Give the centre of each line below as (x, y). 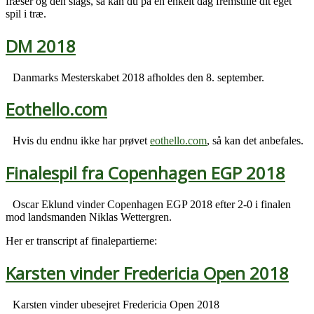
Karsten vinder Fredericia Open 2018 (147, 273)
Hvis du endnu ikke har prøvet (81, 141)
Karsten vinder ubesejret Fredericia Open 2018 (116, 304)
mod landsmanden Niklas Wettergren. (89, 217)
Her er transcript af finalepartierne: (81, 241)
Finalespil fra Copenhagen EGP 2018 (145, 173)
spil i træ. (27, 13)
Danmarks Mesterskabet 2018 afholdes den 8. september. (138, 77)
